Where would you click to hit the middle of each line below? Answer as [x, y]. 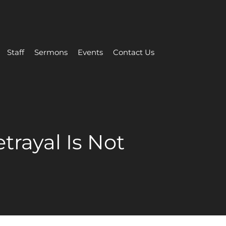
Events [90, 52]
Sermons [51, 52]
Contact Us [134, 52]
